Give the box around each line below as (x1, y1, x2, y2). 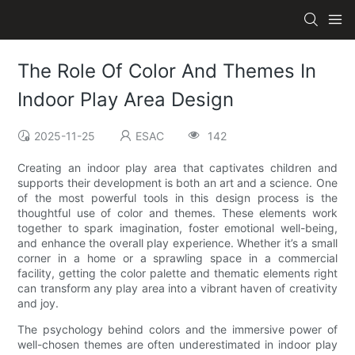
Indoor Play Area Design (17, 88, 235, 112)
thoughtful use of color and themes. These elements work (17, 206, 338, 220)
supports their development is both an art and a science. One (17, 176, 338, 190)
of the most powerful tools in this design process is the (17, 191, 338, 205)
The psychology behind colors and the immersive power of (17, 323, 338, 337)
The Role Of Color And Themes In (17, 59, 317, 83)
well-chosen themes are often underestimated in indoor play (17, 338, 338, 352)
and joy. (17, 296, 59, 311)
